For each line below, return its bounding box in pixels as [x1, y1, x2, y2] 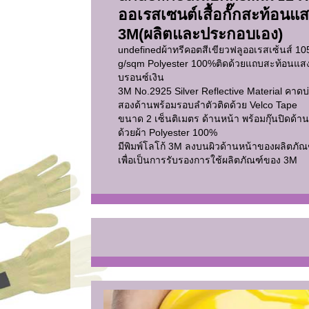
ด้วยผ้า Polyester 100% [118, 126, 220, 138]
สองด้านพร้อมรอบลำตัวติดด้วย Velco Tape [118, 99, 300, 110]
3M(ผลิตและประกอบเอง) [118, 25, 287, 43]
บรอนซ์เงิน [118, 71, 167, 83]
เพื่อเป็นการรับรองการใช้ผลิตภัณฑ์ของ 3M [118, 154, 297, 166]
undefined [118, 43, 161, 55]
